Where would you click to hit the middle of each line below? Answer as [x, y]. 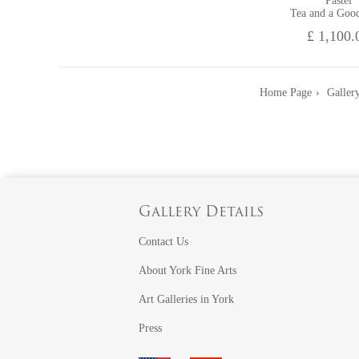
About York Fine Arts [188, 270]
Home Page [286, 93]
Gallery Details [202, 213]
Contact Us [164, 242]
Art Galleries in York [187, 299]
